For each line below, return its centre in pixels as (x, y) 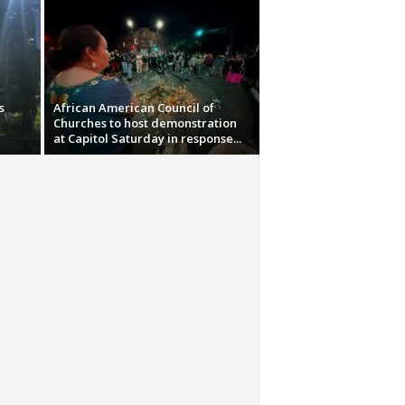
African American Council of (133, 108)
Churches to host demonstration (145, 123)
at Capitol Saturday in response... (147, 138)
